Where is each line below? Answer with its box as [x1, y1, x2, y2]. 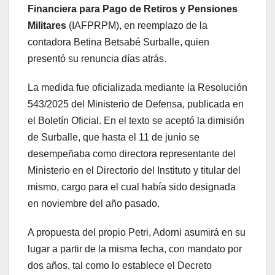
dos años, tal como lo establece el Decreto [28, 260, 212, 271]
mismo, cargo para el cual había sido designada [28, 181, 236, 192]
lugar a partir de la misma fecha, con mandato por [28, 243, 242, 254]
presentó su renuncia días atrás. [28, 53, 166, 64]
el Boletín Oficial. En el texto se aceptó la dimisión [28, 115, 244, 126]
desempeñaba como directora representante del [28, 148, 236, 159]
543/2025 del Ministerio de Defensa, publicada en [28, 98, 244, 109]
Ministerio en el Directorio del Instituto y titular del [28, 165, 241, 176]
